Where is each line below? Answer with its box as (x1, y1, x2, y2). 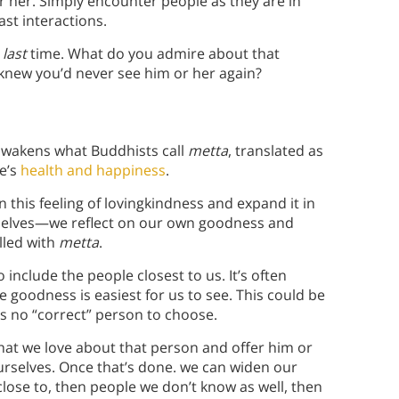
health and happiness (20, 160, 166, 181)
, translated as (228, 141, 323, 161)
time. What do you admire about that (30, 44, 280, 64)
